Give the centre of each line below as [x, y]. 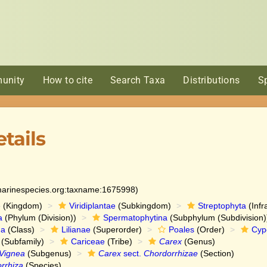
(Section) [216, 253]
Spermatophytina [135, 218]
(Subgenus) [48, 253]
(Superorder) [116, 229]
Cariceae [88, 241]
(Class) [20, 229]
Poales [181, 229]
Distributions [212, 80]
